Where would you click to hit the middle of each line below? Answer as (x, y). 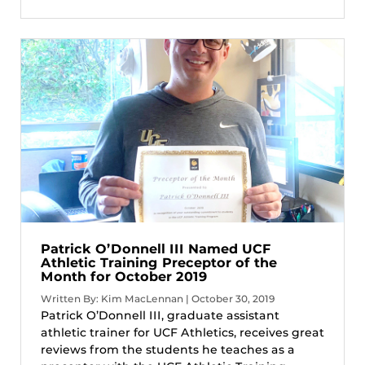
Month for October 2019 (124, 276)
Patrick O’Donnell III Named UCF (156, 248)
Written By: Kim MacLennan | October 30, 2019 (158, 298)
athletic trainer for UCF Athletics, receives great (182, 332)
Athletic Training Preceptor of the (159, 262)
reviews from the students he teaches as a (168, 349)
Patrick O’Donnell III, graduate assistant (160, 315)
